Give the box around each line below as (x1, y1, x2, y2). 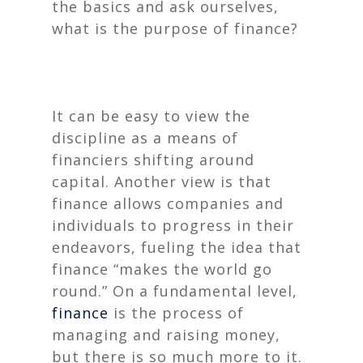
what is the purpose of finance (52, 19, 291, 38)
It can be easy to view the (52, 106, 250, 126)
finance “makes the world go (52, 259, 272, 279)
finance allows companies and (52, 194, 284, 213)
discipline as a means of (52, 128, 238, 147)
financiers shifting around (52, 150, 254, 169)
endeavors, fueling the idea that (52, 237, 301, 257)
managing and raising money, (52, 325, 280, 344)
